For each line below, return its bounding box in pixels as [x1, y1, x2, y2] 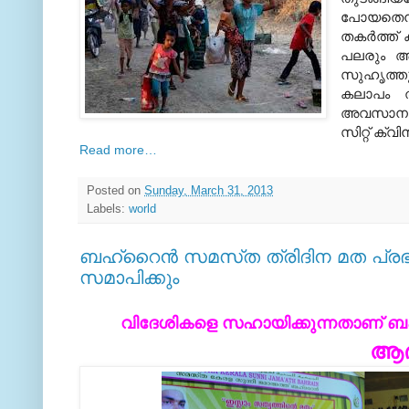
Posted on [87, 184, 144, 197]
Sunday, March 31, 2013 [144, 184, 273, 197]
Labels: [87, 202, 129, 215]
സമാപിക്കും [79, 267, 179, 288]
